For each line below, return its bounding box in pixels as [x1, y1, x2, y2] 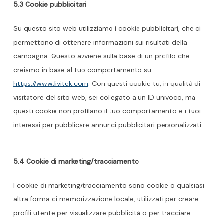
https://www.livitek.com [13, 79, 88, 88]
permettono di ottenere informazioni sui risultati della [13, 38, 187, 47]
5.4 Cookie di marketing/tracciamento [13, 157, 139, 165]
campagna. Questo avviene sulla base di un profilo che [13, 52, 190, 60]
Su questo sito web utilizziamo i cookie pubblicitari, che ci [13, 24, 201, 33]
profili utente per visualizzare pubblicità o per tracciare [13, 208, 191, 217]
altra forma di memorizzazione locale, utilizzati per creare [13, 194, 199, 203]
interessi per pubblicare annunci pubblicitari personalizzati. [13, 120, 203, 129]
